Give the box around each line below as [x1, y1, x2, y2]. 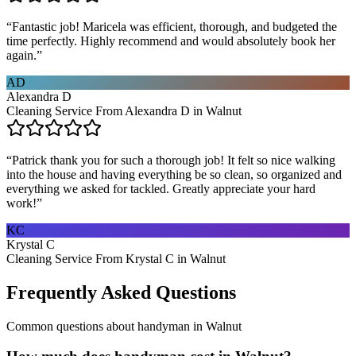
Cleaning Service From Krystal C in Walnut [6, 251, 226, 265]
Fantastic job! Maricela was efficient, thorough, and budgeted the [12, 19, 337, 33]
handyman [137, 319, 190, 333]
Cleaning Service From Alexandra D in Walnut [6, 103, 242, 118]
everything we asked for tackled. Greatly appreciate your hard [6, 181, 315, 195]
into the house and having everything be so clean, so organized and [6, 167, 342, 181]
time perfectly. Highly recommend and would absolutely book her [6, 33, 335, 48]
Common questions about [6, 319, 137, 333]
